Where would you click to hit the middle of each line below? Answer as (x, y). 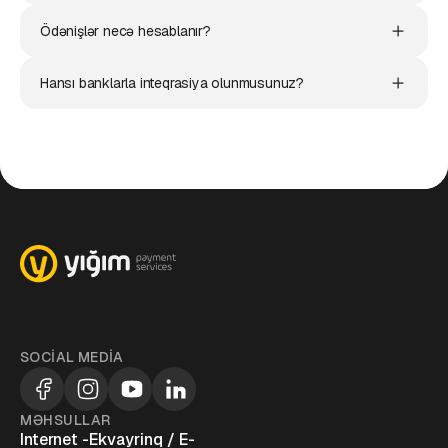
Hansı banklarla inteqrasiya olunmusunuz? (172, 83)
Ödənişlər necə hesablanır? (125, 31)
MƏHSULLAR (66, 420)
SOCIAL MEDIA (72, 357)
